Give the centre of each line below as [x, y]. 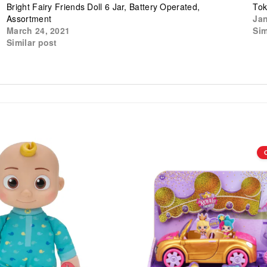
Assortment [29, 18]
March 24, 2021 [38, 30]
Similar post [32, 42]
